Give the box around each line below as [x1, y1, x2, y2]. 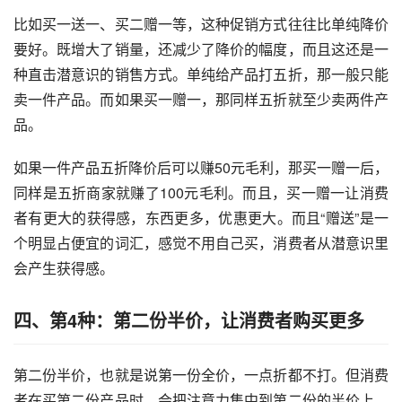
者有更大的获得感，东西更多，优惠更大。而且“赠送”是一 [13, 207, 389, 229]
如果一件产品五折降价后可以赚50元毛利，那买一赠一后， [13, 157, 389, 179]
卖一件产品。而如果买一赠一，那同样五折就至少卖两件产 [13, 89, 389, 110]
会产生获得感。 [13, 258, 114, 279]
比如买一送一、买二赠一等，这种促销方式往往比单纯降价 [13, 13, 389, 35]
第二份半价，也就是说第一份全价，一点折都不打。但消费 [13, 364, 389, 386]
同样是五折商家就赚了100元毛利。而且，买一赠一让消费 [13, 182, 389, 204]
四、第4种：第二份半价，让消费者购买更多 [13, 307, 364, 334]
